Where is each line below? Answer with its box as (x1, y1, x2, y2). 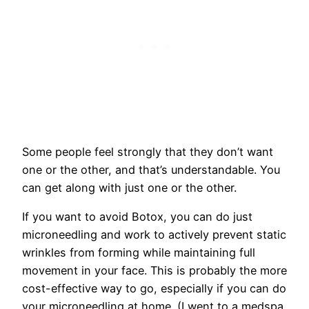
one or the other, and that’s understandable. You (22, 162, 280, 177)
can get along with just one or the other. (22, 180, 240, 195)
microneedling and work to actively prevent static (22, 227, 286, 241)
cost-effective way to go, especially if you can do (22, 281, 286, 295)
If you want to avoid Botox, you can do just (22, 209, 252, 223)
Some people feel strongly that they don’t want (22, 144, 273, 159)
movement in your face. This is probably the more (22, 263, 287, 277)
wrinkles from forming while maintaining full (22, 245, 255, 259)
